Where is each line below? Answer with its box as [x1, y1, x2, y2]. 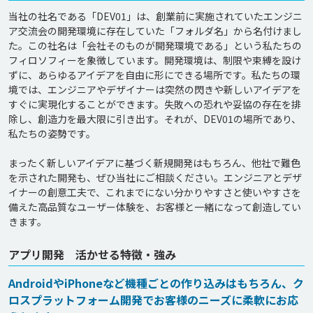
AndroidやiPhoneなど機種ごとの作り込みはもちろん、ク [8, 275, 304, 291]
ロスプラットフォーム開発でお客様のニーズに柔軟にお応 [8, 291, 298, 308]
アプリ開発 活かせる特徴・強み [8, 246, 176, 263]
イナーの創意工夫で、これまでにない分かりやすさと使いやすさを [8, 185, 301, 199]
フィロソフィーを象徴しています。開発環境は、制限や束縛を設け [8, 53, 301, 67]
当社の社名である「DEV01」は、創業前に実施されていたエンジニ [8, 9, 303, 23]
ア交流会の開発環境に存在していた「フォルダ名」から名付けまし [8, 24, 302, 38]
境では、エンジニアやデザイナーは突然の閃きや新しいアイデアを [8, 82, 301, 96]
